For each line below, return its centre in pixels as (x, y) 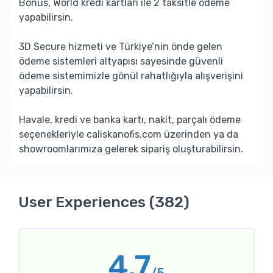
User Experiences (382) (104, 202)
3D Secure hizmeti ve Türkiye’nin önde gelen (121, 46)
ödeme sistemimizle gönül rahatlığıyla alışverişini (131, 76)
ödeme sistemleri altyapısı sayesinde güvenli (121, 61)
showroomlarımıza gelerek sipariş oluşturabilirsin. (131, 149)
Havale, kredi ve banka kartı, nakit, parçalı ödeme (130, 119)
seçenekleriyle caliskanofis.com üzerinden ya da (129, 134)
